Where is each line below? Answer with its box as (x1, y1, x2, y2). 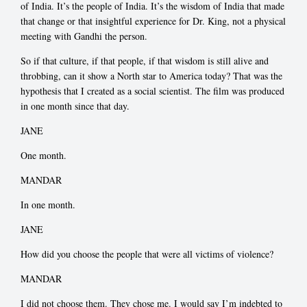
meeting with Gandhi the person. (21, 29, 147, 42)
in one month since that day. (21, 99, 130, 112)
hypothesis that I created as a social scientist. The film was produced (21, 84, 284, 97)
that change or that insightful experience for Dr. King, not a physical (21, 14, 286, 27)
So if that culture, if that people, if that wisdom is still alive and (21, 53, 269, 67)
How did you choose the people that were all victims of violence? (21, 247, 273, 260)
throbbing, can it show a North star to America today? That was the (21, 69, 282, 82)
